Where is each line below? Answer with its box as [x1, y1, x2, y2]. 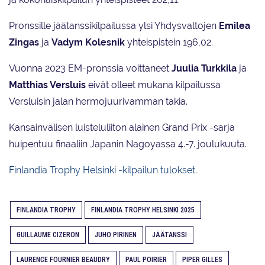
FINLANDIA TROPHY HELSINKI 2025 [91, 205, 195, 214]
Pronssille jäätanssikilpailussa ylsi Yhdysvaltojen [9, 20, 219, 31]
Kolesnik [85, 36, 125, 48]
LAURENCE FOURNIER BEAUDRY [17, 255, 110, 264]
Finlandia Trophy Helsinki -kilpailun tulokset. [9, 164, 197, 176]
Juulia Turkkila [172, 62, 237, 74]
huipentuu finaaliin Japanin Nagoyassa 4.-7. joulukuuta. [9, 138, 247, 150]
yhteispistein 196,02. [125, 36, 213, 48]
